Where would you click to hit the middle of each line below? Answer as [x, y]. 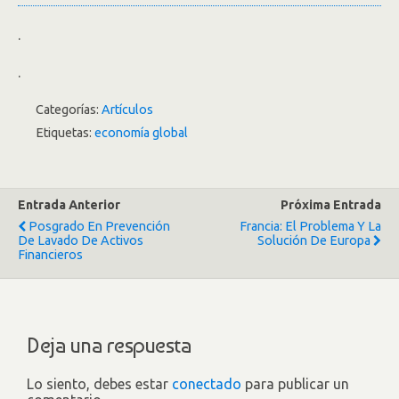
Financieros [50, 255]
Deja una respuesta [109, 346]
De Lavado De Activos [81, 241]
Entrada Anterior [69, 205]
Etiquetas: [65, 133]
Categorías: [69, 110]
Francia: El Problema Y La [310, 227]
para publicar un [295, 383]
